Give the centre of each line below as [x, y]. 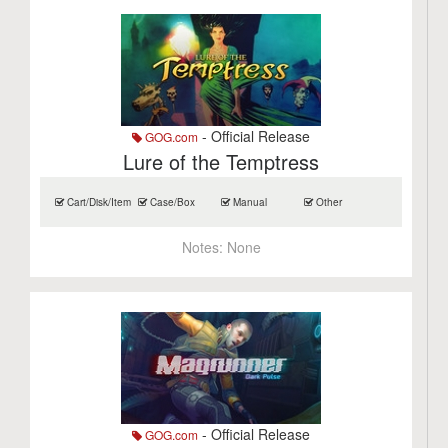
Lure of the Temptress [221, 161]
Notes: [204, 247]
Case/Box [171, 202]
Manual [249, 202]
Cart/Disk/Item [98, 202]
